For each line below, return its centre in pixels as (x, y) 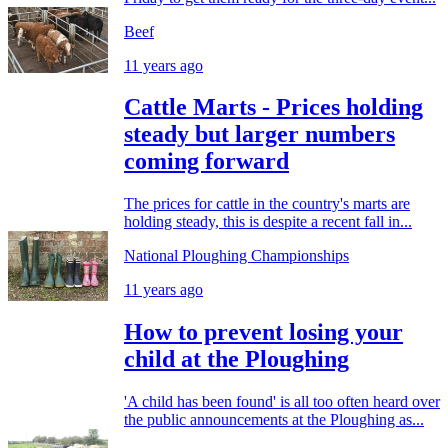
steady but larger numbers (259, 134)
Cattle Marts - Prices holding (273, 107)
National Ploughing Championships (236, 256)
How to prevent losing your (263, 332)
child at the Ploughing (236, 359)
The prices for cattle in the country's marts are (267, 204)
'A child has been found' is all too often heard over (282, 402)
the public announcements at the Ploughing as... (274, 420)
